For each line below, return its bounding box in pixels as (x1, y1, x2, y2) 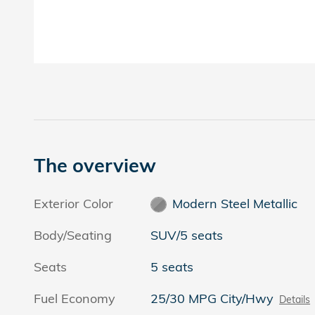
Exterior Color (34, 195, 113, 212)
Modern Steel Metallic (172, 195, 297, 212)
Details (279, 292, 311, 305)
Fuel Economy (34, 290, 115, 307)
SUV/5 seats (150, 226, 224, 243)
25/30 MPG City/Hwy (150, 290, 274, 307)
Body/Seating (34, 226, 112, 243)
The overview (34, 153, 156, 177)
